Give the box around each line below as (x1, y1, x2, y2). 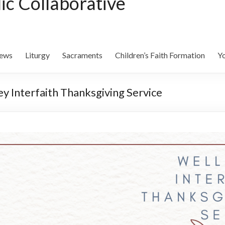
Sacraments (62, 50, 102, 60)
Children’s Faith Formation (115, 50, 205, 60)
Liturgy (25, 50, 50, 60)
